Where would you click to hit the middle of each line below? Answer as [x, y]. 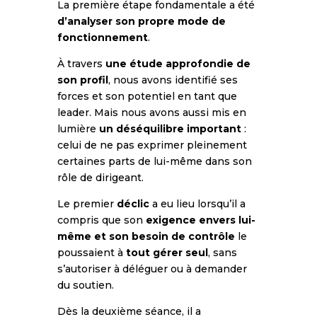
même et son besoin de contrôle [146, 236]
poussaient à [91, 252]
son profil [82, 80]
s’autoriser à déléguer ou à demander [152, 269]
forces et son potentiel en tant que [147, 96]
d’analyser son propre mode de [141, 21]
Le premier [87, 203]
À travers [81, 63]
